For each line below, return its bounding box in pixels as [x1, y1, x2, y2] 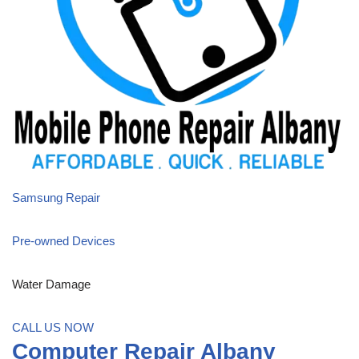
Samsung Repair [12, 190, 100, 204]
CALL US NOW [12, 320, 94, 334]
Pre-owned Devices [12, 233, 115, 248]
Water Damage [12, 276, 91, 291]
